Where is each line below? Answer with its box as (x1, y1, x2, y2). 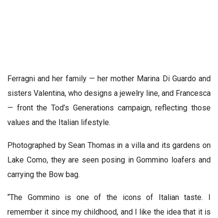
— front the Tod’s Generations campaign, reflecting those (7, 103, 211, 112)
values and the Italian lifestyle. (7, 117, 110, 127)
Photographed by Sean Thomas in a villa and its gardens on (7, 140, 211, 150)
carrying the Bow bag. (7, 169, 80, 179)
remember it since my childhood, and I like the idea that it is (7, 207, 211, 217)
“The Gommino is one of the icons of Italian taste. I (7, 192, 211, 202)
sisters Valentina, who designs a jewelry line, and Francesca (7, 88, 211, 98)
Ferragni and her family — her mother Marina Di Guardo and (7, 73, 211, 83)
